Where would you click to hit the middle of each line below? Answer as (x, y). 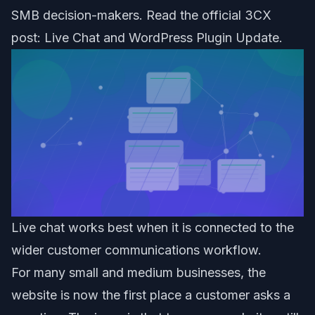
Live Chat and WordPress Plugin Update (162, 38)
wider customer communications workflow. (136, 250)
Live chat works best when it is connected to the (153, 227)
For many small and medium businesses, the (139, 272)
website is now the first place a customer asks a (151, 295)
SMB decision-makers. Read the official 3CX (141, 15)
